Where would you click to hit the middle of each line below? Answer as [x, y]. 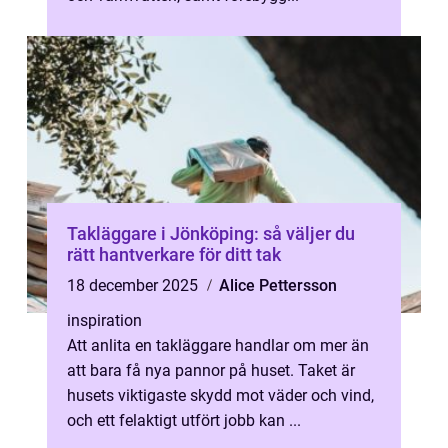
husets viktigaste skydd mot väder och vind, [220, 395]
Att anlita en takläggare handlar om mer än [218, 345]
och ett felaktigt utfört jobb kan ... [184, 420]
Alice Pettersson [278, 285]
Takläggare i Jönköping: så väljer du [211, 233]
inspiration [104, 320]
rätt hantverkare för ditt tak [174, 254]
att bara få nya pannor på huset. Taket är [211, 370]
